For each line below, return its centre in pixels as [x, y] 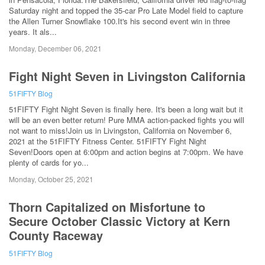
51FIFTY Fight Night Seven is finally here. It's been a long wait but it [126, 109]
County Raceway [56, 235]
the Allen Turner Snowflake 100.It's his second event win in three [119, 21]
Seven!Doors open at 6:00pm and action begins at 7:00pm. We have [126, 152]
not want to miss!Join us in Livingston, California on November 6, [120, 131]
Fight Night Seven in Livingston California [127, 76]
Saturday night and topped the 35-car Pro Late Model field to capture [126, 10]
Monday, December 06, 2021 [55, 48]
